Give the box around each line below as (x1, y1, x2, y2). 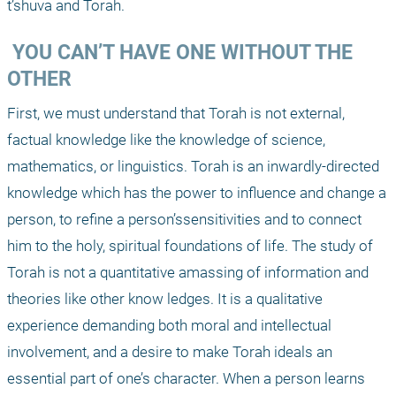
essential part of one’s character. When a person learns (7, 369, 365, 388)
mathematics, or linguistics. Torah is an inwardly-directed (7, 157, 379, 176)
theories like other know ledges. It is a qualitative (7, 290, 323, 308)
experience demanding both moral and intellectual (7, 316, 331, 335)
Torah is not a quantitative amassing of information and (7, 263, 369, 282)
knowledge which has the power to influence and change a (7, 184, 386, 202)
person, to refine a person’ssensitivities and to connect (7, 210, 362, 229)
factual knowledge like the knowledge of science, (7, 131, 325, 149)
